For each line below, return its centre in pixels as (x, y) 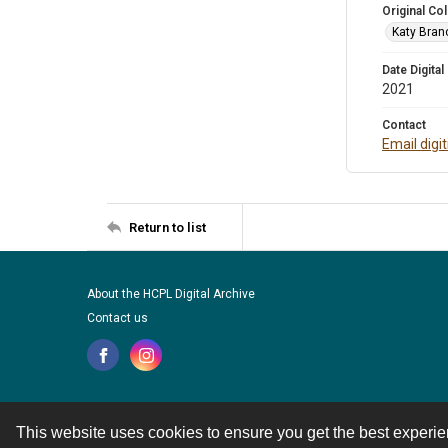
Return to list (167, 227)
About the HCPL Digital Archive (171, 294)
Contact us (117, 318)
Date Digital (413, 70)
